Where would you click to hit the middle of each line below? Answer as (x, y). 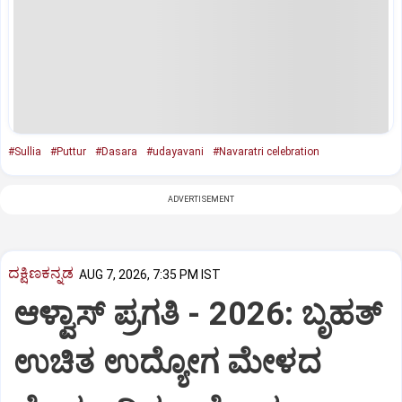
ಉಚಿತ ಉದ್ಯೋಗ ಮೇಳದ (167, 363)
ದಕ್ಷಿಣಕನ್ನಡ (41, 273)
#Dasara (116, 151)
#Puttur (68, 151)
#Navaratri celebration (266, 151)
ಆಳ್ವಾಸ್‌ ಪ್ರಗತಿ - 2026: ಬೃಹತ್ (197, 315)
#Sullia (25, 151)
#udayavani (175, 151)
